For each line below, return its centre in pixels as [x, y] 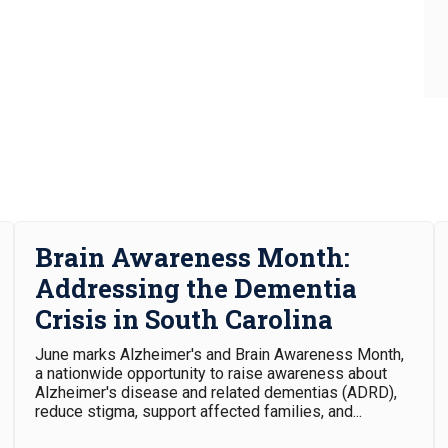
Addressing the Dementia [196, 288]
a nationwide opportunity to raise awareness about [211, 373]
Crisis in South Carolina [184, 319]
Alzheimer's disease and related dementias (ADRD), [216, 392]
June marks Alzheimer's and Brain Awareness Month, [219, 354]
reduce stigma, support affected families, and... [198, 411]
